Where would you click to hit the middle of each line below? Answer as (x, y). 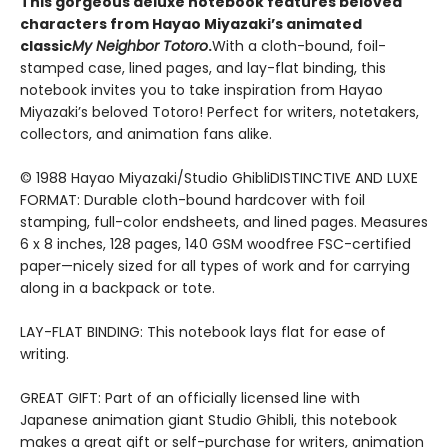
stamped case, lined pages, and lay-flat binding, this (203, 68)
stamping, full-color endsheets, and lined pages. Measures (224, 222)
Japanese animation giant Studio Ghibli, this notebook (208, 420)
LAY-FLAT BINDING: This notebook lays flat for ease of (203, 332)
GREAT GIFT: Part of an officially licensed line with (190, 398)
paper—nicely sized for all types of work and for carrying (215, 266)
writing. (44, 354)
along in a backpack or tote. (117, 288)
